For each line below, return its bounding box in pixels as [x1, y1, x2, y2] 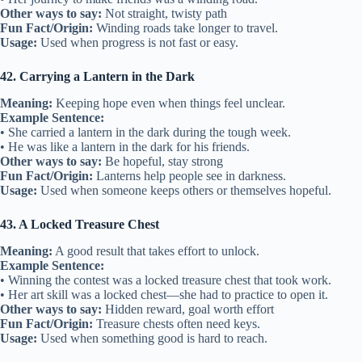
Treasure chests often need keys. [93, 317, 260, 331]
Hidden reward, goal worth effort [102, 302, 274, 317]
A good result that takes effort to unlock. [53, 244, 259, 259]
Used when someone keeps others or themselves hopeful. [37, 183, 331, 198]
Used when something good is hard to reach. [37, 331, 267, 346]
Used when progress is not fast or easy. [37, 36, 238, 50]
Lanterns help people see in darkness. [93, 169, 286, 183]
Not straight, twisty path [102, 6, 227, 21]
